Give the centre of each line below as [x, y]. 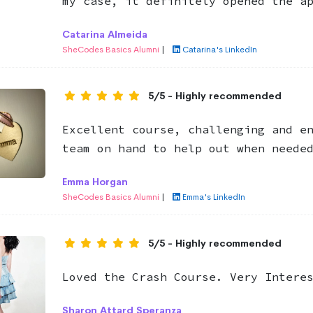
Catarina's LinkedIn [219, 49]
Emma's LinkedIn [213, 197]
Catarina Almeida [104, 34]
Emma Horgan [95, 181]
